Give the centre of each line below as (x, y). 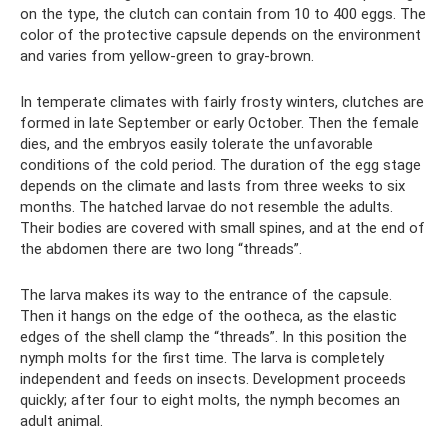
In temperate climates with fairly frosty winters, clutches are (222, 101)
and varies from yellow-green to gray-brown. (167, 55)
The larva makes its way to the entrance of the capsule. (206, 294)
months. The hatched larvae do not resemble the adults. (206, 206)
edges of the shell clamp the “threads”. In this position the (213, 336)
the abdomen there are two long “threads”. (161, 248)
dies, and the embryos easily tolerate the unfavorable (196, 143)
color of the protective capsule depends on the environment (220, 34)
